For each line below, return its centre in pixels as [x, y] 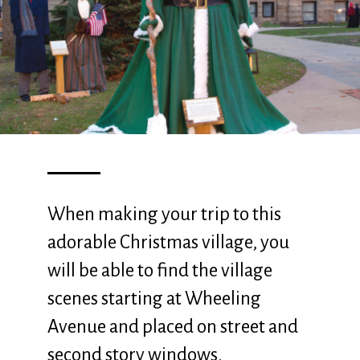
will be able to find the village [160, 271]
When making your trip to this [164, 215]
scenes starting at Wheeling [154, 299]
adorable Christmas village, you [168, 243]
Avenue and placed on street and [172, 327]
